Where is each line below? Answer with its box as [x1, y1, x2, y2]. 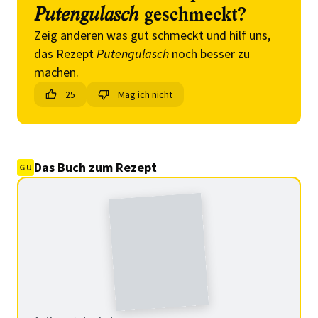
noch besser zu [169, 45, 250, 62]
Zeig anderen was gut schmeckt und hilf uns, [34, 27, 270, 43]
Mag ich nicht [118, 88, 172, 101]
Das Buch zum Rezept [34, 159, 157, 175]
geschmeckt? [139, 3, 246, 27]
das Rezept [34, 45, 97, 62]
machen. [34, 64, 79, 80]
